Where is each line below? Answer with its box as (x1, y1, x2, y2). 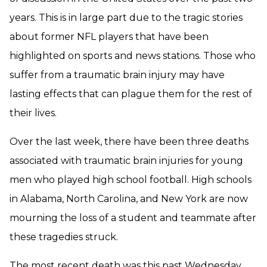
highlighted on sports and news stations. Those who (10, 50, 256, 61)
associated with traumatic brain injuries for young (10, 155, 243, 166)
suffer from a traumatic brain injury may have (10, 69, 225, 80)
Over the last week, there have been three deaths (10, 136, 249, 147)
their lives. (10, 107, 57, 119)
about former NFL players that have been (10, 31, 209, 42)
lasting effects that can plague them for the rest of (10, 88, 252, 100)
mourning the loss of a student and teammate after (10, 212, 256, 223)
